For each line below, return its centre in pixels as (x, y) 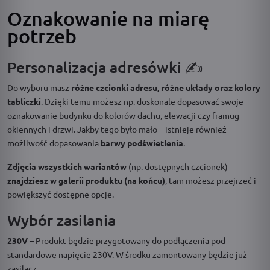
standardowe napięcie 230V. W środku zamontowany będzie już (127, 254)
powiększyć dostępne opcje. (61, 194)
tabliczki (24, 101)
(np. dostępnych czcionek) (178, 166)
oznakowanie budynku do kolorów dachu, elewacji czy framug (123, 115)
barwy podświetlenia (142, 143)
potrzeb (42, 36)
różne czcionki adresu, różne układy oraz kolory (165, 87)
